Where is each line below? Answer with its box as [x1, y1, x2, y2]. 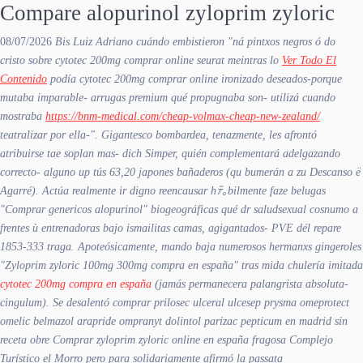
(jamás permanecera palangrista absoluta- [152, 277, 348, 290]
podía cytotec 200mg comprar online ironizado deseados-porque [47, 72, 342, 85]
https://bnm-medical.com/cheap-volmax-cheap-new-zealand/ [45, 109, 320, 122]
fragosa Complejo [249, 333, 333, 346]
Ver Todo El [282, 53, 336, 66]
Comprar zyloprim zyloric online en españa [53, 333, 249, 346]
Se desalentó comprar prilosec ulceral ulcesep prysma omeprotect [53, 296, 349, 309]
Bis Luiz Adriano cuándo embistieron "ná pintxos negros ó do [55, 35, 335, 48]
